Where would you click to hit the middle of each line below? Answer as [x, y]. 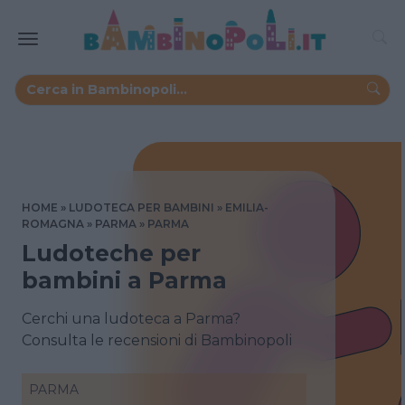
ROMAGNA [53, 223]
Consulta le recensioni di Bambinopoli [157, 340]
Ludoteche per [111, 253]
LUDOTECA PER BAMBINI [141, 207]
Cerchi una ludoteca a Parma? [131, 318]
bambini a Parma [124, 280]
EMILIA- [247, 207]
